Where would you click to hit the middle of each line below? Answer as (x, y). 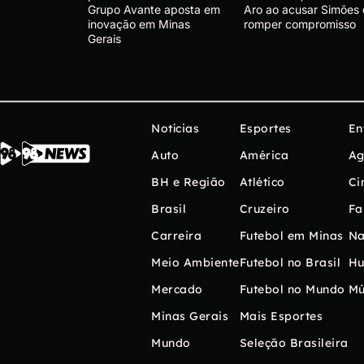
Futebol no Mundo (292, 290)
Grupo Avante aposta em (154, 10)
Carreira (176, 236)
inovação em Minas (139, 24)
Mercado (177, 290)
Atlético (262, 182)
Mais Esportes (281, 316)
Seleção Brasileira (294, 343)
